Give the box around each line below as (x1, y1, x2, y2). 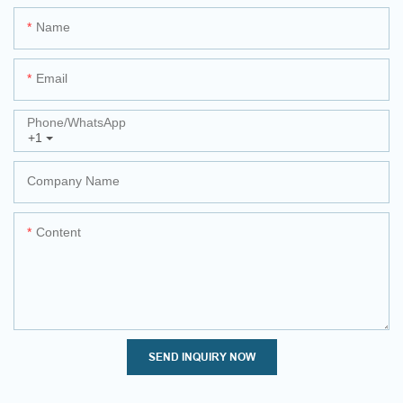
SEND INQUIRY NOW (148, 350, 255, 364)
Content (36, 225, 81, 240)
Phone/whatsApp (27, 115, 126, 130)
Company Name (27, 174, 120, 189)
